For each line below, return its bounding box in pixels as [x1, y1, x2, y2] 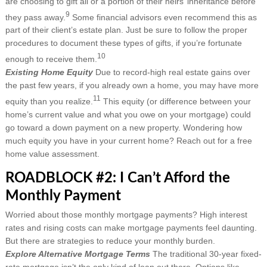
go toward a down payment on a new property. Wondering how [5, 122, 242, 132]
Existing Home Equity [5, 67, 95, 77]
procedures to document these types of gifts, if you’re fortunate [5, 38, 242, 48]
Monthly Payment [5, 188, 121, 203]
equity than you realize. [5, 96, 93, 106]
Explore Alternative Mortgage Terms [5, 249, 153, 259]
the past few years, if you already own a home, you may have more [5, 80, 259, 91]
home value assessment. [5, 148, 100, 159]
